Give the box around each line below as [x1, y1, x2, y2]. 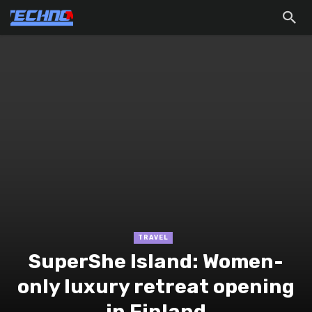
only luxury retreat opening [17, 274, 295, 298]
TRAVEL [138, 233, 169, 241]
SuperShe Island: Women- [29, 249, 283, 273]
